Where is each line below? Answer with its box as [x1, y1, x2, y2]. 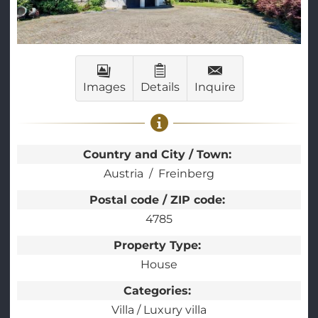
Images [82, 80, 126, 94]
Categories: [124, 284, 194, 298]
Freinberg [158, 167, 214, 181]
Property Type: [114, 238, 204, 253]
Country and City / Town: [83, 148, 235, 162]
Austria [104, 167, 143, 181]
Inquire [194, 80, 236, 94]
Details [140, 80, 180, 94]
